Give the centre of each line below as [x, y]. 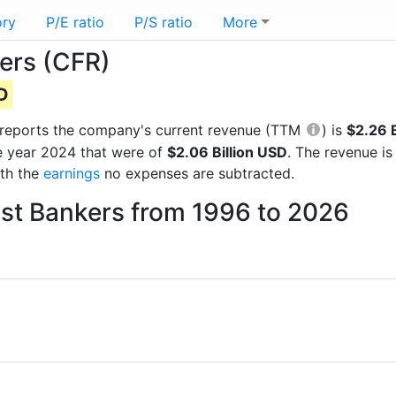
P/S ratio [164, 22]
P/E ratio [75, 22]
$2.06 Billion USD [227, 152]
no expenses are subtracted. [197, 173]
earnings [72, 173]
